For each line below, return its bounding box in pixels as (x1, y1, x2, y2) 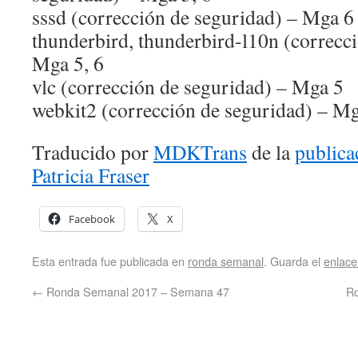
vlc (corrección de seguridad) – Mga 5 (32, 73, 344, 100)
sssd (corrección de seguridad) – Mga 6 (32, 3, 354, 30)
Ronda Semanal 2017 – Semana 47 (43, 283, 229, 300)
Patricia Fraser (32, 161, 149, 189)
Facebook (69, 212, 115, 226)
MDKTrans (153, 138, 247, 165)
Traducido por (32, 138, 153, 165)
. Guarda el (264, 253, 324, 269)
